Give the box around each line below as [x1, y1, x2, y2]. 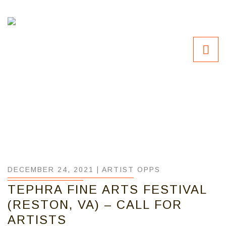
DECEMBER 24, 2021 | [8, 165, 102, 174]
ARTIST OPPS [102, 165, 160, 174]
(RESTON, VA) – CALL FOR [8, 198, 182, 211]
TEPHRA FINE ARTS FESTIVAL [8, 183, 207, 196]
